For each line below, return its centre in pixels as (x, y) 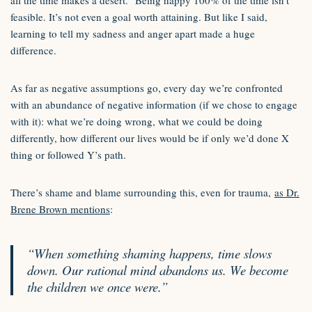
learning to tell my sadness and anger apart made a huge (133, 33)
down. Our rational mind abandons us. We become (158, 270)
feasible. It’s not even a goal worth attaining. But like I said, (139, 17)
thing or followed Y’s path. (68, 155)
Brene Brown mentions (60, 209)
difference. (33, 50)
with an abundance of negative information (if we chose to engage (154, 104)
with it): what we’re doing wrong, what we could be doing (136, 121)
